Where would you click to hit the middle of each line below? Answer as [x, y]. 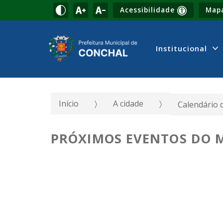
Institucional [182, 48]
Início [69, 103]
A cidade [128, 103]
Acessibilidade [149, 10]
